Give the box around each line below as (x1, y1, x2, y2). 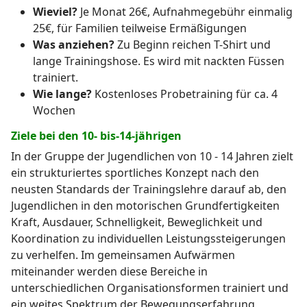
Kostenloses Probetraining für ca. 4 (92, 86, 278, 102)
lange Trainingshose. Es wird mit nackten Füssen (33, 53, 284, 69)
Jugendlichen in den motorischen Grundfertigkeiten (11, 198, 280, 214)
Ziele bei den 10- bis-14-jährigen (11, 128, 182, 144)
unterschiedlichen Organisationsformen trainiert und (11, 280, 288, 296)
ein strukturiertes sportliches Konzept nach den (11, 165, 259, 181)
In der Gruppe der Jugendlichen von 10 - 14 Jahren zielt (11, 149, 293, 164)
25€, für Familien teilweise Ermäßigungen (33, 21, 247, 36)
